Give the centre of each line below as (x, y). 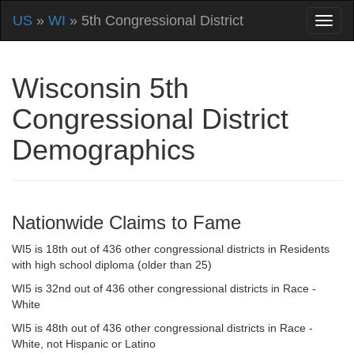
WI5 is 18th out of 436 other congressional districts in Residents (171, 249)
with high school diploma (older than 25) (112, 265)
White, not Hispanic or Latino (84, 344)
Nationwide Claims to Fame (126, 222)
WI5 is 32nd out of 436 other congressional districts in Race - (164, 288)
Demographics (104, 150)
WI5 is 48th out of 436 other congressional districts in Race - (162, 328)
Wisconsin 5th (100, 88)
